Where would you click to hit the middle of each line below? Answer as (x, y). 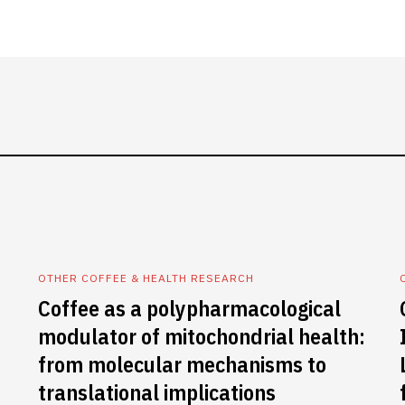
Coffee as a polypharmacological (189, 308)
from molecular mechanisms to (182, 364)
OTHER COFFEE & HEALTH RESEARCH (146, 278)
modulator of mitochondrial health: (202, 336)
